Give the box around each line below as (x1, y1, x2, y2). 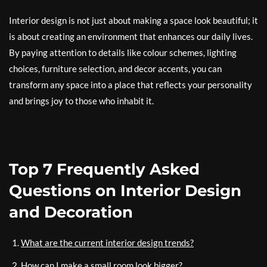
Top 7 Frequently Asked (9, 160, 200, 179)
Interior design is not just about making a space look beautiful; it (9, 15, 258, 26)
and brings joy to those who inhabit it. (9, 95, 154, 107)
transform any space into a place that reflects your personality (9, 79, 252, 91)
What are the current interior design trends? (21, 237, 194, 249)
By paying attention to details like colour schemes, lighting (9, 47, 237, 58)
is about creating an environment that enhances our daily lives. (9, 31, 253, 42)
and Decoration (9, 203, 133, 222)
